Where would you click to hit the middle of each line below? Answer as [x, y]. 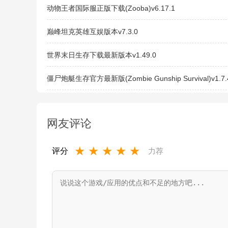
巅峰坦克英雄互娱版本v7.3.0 [92, 32]
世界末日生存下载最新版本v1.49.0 [102, 55]
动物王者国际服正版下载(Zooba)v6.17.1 [111, 8]
